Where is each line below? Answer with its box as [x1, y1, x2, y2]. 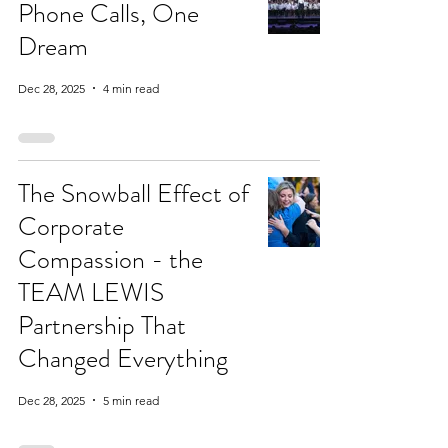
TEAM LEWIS [18, 274, 164, 311]
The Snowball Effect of [18, 175, 249, 212]
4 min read [103, 80, 159, 96]
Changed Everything [18, 340, 228, 377]
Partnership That [18, 307, 186, 344]
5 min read [103, 392, 159, 408]
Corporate [18, 208, 124, 245]
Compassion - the [18, 241, 203, 278]
